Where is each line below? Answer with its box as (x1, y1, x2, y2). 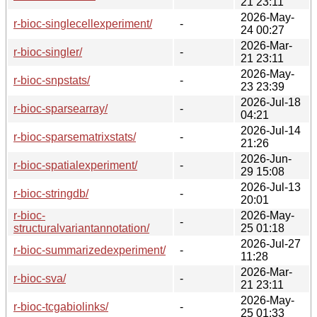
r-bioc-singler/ (13, 45, 82, 58)
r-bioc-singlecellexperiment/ (13, 17, 152, 30)
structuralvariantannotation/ (13, 221, 149, 234)
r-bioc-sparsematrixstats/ (13, 130, 136, 143)
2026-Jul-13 (241, 180, 301, 193)
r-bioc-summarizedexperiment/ (13, 243, 166, 256)
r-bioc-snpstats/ (13, 74, 90, 86)
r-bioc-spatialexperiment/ (13, 158, 137, 171)
